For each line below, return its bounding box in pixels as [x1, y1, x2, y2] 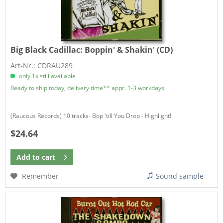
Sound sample [156, 171, 204, 181]
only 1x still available [17, 71, 76, 80]
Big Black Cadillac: [10, 44, 85, 55]
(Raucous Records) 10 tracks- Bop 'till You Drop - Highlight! [10, 111, 172, 120]
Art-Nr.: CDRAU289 [10, 60, 73, 70]
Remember [22, 171, 59, 181]
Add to [16, 152, 40, 162]
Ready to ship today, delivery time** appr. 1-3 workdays [10, 83, 165, 92]
